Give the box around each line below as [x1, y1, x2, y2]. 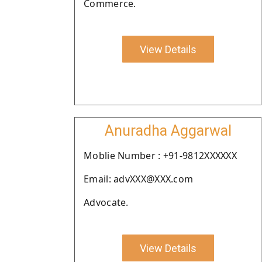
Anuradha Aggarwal [104, 122, 232, 139]
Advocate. [84, 196, 129, 209]
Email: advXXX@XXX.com [84, 173, 194, 185]
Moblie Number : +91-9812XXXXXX [84, 149, 237, 162]
